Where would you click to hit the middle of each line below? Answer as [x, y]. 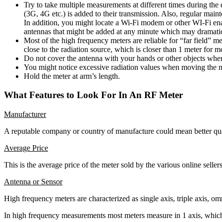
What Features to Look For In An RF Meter [93, 95]
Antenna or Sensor [33, 182]
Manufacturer [25, 114]
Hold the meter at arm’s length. [72, 76]
